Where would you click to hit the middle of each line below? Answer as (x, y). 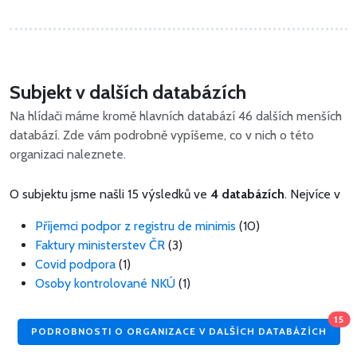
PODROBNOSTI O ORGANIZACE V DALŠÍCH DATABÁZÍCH (178, 331)
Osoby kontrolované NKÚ (105, 283)
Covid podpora (75, 264)
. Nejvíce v (312, 194)
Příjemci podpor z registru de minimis (135, 226)
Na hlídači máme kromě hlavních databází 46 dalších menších (176, 116)
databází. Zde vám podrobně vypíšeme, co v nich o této (162, 135)
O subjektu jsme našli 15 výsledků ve (110, 194)
